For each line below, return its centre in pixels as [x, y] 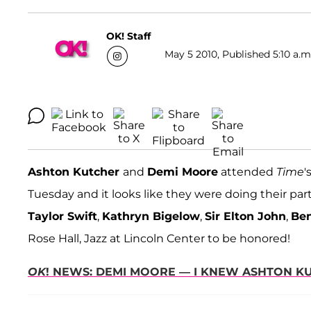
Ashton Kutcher [75, 172]
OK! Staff [128, 36]
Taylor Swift [62, 217]
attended [247, 172]
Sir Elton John [245, 217]
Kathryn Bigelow [151, 217]
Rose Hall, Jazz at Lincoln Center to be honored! [159, 239]
